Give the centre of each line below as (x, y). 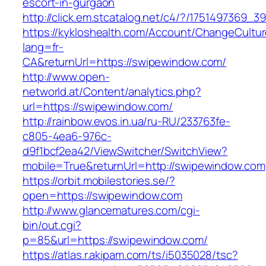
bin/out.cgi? (52, 225)
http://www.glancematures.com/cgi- (111, 210)
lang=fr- (43, 47)
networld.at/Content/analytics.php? (112, 92)
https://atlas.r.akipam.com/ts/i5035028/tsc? (130, 255)
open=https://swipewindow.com (103, 196)
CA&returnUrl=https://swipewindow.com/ (125, 62)
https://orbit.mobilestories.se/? (99, 181)
